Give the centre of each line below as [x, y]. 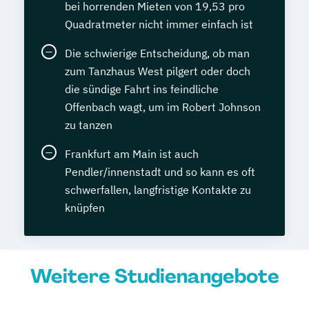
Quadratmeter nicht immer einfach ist [159, 24]
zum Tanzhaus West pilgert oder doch [158, 71]
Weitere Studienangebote [154, 277]
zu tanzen [89, 125]
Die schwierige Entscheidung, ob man [157, 53]
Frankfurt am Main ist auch [132, 154]
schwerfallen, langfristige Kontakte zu [158, 190]
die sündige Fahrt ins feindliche [142, 89]
